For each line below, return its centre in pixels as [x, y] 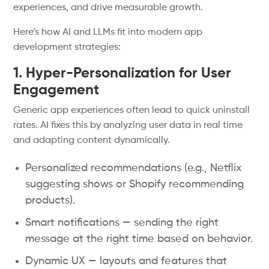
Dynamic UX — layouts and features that [126, 261]
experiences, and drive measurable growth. [108, 8]
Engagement [56, 90]
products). [50, 201]
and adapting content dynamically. [92, 141]
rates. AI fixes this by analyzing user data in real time [128, 125]
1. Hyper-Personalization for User [122, 73]
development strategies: [67, 47]
